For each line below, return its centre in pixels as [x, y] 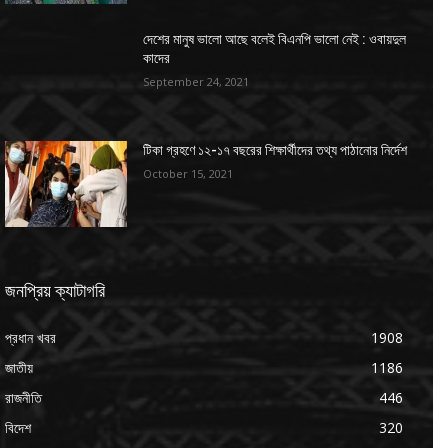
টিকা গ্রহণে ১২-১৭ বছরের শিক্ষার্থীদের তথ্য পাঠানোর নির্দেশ [275, 150]
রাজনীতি [23, 398]
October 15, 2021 [188, 174]
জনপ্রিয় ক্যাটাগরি [55, 291]
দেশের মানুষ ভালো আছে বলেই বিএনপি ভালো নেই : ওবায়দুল [275, 38]
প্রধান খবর [30, 338]
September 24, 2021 [196, 81]
